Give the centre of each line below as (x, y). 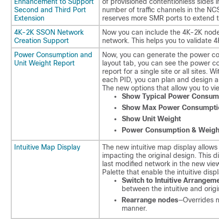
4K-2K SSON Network (49, 32)
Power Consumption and (53, 55)
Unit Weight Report (44, 63)
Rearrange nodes (150, 200)
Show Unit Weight (151, 119)
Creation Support (42, 41)
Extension (29, 18)
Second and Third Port (50, 10)
